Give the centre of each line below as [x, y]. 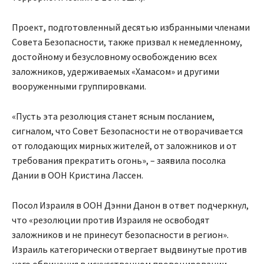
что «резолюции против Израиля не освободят [111, 220]
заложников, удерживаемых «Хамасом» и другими [115, 72]
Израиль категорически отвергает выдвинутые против [129, 250]
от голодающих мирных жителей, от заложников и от [124, 146]
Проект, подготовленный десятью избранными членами [131, 27]
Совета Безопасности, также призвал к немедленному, [127, 42]
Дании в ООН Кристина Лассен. [77, 175]
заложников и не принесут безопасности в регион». [120, 235]
